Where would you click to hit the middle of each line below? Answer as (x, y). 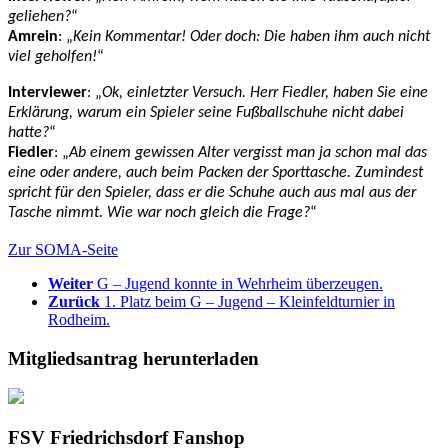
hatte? (28, 132)
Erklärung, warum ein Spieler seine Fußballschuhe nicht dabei (206, 112)
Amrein (33, 36)
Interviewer (47, 92)
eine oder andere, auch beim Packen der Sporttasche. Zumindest (215, 172)
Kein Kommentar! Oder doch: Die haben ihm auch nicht (251, 36)
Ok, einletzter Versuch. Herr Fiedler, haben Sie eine (265, 92)
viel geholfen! (52, 56)
